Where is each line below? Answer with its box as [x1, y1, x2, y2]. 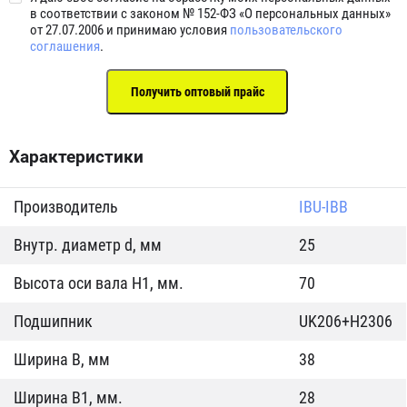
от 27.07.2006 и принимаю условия [30, 22, 230, 38]
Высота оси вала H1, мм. [14, 273, 184, 293]
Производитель [14, 197, 118, 216]
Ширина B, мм [14, 350, 110, 369]
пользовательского [230, 22, 342, 38]
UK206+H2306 [299, 312, 392, 331]
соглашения [30, 38, 100, 55]
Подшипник [14, 312, 93, 331]
